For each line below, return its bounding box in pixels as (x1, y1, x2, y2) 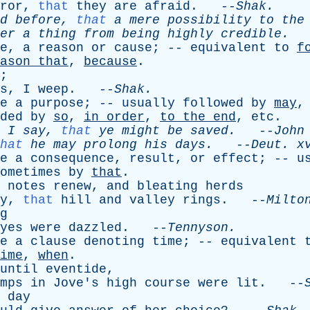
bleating (137, 179, 198, 193)
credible (221, 27, 282, 41)
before (15, 13, 61, 27)
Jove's (53, 276, 99, 290)
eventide (46, 262, 107, 276)
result (129, 152, 175, 165)
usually (122, 96, 175, 110)
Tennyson (167, 221, 228, 235)
